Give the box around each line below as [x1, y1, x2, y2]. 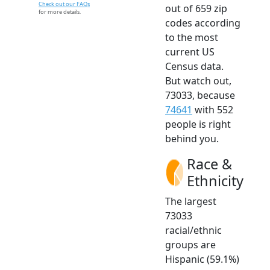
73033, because [165, 88, 235, 102]
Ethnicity [187, 171, 243, 190]
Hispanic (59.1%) [165, 252, 239, 266]
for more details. [39, 7, 81, 16]
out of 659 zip [165, 1, 227, 15]
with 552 [192, 102, 233, 116]
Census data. [165, 59, 224, 73]
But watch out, [165, 74, 231, 87]
